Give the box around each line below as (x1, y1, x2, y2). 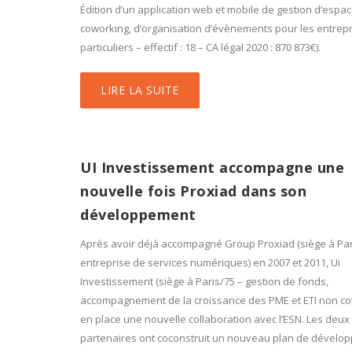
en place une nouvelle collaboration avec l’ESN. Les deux (80, 312, 350, 326)
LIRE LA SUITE (101, 82, 179, 97)
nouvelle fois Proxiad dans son (80, 181, 306, 200)
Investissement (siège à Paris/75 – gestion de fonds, (80, 274, 328, 288)
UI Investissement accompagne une (80, 158, 344, 177)
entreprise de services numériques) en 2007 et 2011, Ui (80, 255, 340, 269)
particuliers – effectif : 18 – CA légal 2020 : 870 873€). (80, 40, 321, 54)
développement (80, 205, 196, 224)
